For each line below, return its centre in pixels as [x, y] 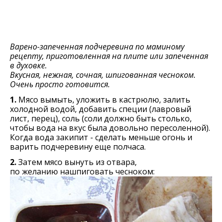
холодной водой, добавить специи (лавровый [101, 109]
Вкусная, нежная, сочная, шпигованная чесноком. [103, 75]
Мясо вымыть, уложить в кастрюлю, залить [104, 100]
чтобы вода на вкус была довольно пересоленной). [110, 128]
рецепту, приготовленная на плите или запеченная [109, 56]
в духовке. [28, 65]
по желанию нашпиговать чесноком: [82, 171]
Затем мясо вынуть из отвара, [77, 162]
